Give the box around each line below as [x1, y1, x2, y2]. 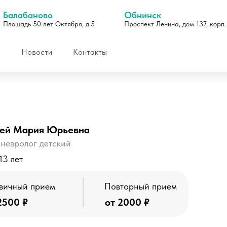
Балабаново [3, 10, 53, 20]
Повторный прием [104, 181, 177, 192]
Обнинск [124, 10, 161, 20]
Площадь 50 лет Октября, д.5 [3, 20, 95, 28]
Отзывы [71, 169, 100, 179]
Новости [21, 47, 52, 57]
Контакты [72, 47, 107, 57]
